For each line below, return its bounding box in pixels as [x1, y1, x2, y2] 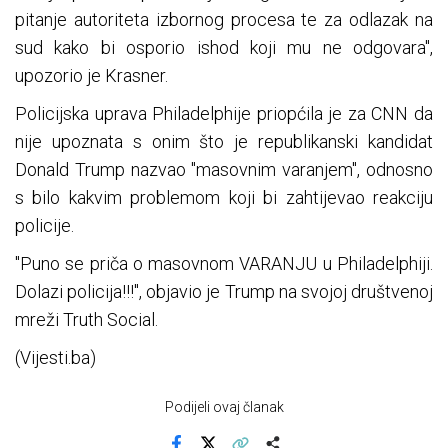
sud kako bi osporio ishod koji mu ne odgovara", [15, 37, 433, 59]
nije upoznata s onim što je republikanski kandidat [15, 131, 433, 153]
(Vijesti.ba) [15, 347, 96, 369]
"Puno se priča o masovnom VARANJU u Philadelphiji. [15, 253, 433, 275]
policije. [15, 215, 74, 237]
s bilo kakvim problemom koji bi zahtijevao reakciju [15, 187, 433, 209]
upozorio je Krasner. [15, 65, 168, 87]
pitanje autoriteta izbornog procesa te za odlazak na [15, 9, 433, 31]
